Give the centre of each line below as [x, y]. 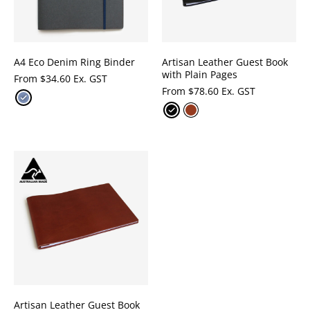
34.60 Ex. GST [76, 79]
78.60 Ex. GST [225, 91]
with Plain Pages [200, 74]
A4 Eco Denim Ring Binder [74, 62]
